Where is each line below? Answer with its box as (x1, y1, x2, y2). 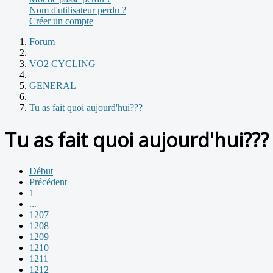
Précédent (29, 177, 67, 188)
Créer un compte (29, 16, 93, 27)
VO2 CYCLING (29, 58, 96, 69)
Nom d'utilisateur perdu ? (29, 5, 126, 16)
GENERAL (29, 80, 76, 91)
